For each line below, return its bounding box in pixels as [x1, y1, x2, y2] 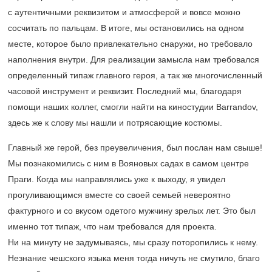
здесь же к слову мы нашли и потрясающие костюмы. [8, 118, 222, 128]
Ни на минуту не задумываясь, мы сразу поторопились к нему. [8, 237, 258, 248]
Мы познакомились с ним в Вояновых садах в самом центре [8, 158, 249, 169]
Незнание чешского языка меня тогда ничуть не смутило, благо [8, 253, 260, 263]
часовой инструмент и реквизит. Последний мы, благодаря [8, 86, 242, 97]
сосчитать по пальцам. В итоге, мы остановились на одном [8, 23, 244, 33]
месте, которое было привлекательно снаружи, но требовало [8, 39, 253, 49]
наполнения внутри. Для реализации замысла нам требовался [8, 55, 259, 65]
